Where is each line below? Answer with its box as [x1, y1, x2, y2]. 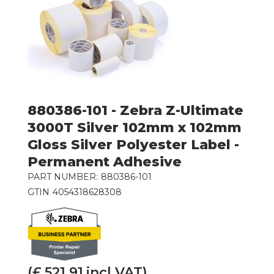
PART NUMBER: [27, 171, 98, 182]
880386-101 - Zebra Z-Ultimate [27, 102, 243, 119]
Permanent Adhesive [27, 153, 182, 170]
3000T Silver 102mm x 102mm [27, 119, 242, 136]
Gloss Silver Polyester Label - [27, 136, 239, 153]
